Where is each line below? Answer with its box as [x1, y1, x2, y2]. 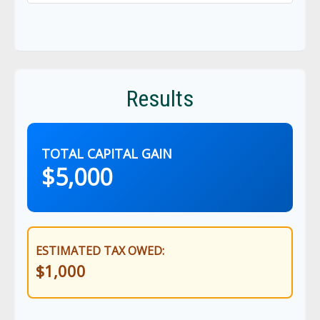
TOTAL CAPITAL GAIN [41, 145, 172, 162]
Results [126, 85, 194, 112]
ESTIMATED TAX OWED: [36, 243, 164, 259]
